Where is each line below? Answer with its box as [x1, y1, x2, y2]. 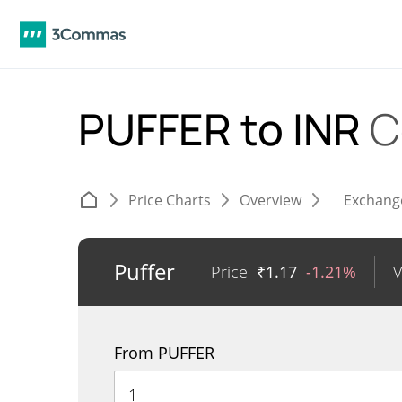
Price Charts [128, 190, 211, 210]
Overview [240, 190, 301, 210]
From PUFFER [114, 342, 214, 363]
